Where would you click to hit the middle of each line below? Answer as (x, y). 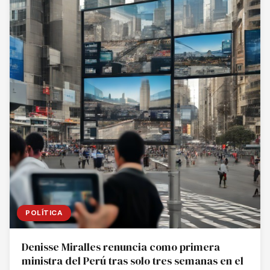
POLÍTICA (44, 213)
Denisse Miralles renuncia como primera (121, 247)
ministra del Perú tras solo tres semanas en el (133, 261)
